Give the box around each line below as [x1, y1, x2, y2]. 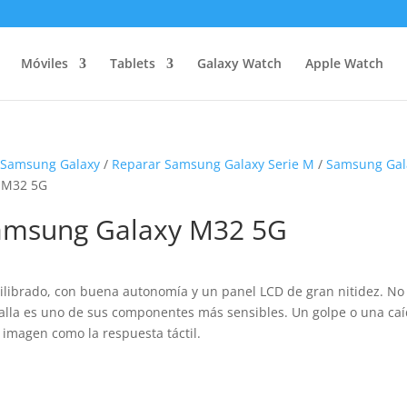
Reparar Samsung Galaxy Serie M [112, 155, 315, 173]
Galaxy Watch [196, 55, 282, 72]
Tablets [109, 55, 155, 72]
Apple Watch [304, 55, 383, 72]
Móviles [20, 55, 68, 72]
